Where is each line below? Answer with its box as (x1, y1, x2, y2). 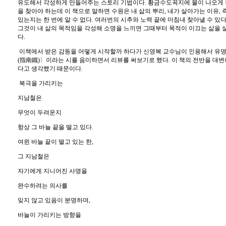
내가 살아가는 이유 (167, 8, 219, 15)
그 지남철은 (18, 153, 49, 160)
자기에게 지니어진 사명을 (18, 167, 87, 175)
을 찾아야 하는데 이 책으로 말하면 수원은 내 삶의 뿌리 (18, 8, 164, 15)
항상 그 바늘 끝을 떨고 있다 (18, 124, 92, 131)
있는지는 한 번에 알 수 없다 (18, 16, 92, 23)
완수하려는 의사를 (18, 182, 68, 189)
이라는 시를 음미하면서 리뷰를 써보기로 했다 (46, 56, 168, 64)
